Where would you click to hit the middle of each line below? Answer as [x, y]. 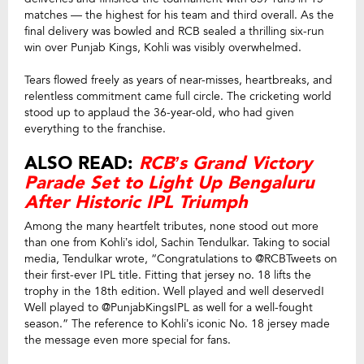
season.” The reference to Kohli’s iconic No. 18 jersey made [177, 323]
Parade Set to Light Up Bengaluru [169, 182]
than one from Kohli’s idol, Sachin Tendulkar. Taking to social [177, 242]
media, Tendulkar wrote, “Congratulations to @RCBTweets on [181, 258]
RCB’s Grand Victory [225, 163]
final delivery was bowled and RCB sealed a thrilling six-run [174, 31]
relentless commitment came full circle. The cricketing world [178, 96]
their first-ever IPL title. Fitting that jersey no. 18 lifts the [168, 275]
